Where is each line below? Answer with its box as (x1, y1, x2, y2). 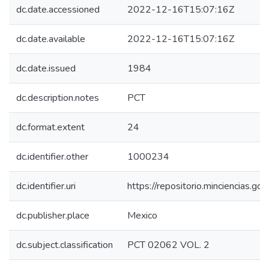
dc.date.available (16, 32, 85, 46)
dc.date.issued (16, 62, 76, 75)
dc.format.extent (16, 121, 85, 134)
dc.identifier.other (16, 150, 88, 163)
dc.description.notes (16, 91, 99, 104)
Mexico (127, 209, 157, 222)
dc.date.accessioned (16, 3, 100, 16)
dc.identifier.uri (16, 180, 76, 193)
